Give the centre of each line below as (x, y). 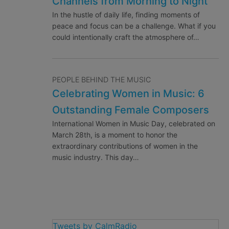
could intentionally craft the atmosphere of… (125, 37)
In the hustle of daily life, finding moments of (126, 15)
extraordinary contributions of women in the (125, 146)
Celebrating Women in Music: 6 (128, 94)
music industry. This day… (95, 157)
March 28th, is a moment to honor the (114, 135)
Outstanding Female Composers (130, 110)
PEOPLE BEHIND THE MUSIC (101, 80)
